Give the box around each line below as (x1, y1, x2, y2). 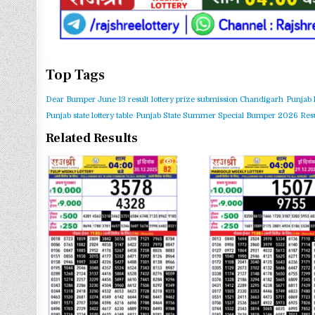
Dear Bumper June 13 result (46, 94, 149, 104)
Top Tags (46, 65, 105, 84)
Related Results (46, 129, 139, 146)
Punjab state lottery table (46, 110, 134, 120)
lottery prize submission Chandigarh (151, 94, 284, 104)
